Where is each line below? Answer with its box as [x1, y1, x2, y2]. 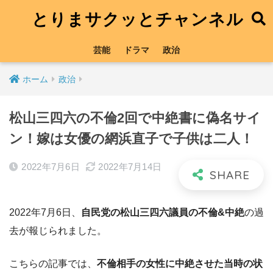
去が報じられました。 [9, 225, 107, 236]
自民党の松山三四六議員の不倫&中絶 [81, 207, 244, 218]
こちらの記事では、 [9, 258, 97, 269]
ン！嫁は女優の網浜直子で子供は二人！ [9, 131, 253, 146]
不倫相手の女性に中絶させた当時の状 [97, 258, 263, 269]
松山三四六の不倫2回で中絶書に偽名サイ [9, 110, 261, 126]
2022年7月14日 [98, 161, 162, 172]
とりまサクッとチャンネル [32, 9, 244, 29]
